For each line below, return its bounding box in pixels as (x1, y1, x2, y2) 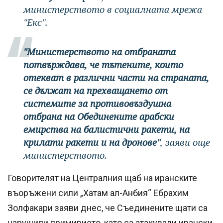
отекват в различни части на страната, (23, 72, 209, 84)
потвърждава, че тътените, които (23, 59, 183, 71)
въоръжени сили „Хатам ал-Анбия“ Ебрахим (7, 188, 189, 199)
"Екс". (23, 16, 48, 29)
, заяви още (160, 136, 210, 149)
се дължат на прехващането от (23, 85, 168, 97)
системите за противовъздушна (23, 98, 171, 110)
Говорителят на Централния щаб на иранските (7, 173, 197, 184)
